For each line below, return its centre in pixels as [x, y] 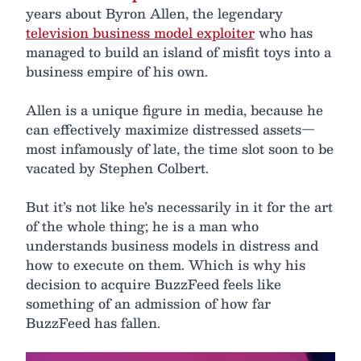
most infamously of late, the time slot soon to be [180, 149]
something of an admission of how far [148, 303]
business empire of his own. [117, 71]
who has [284, 33]
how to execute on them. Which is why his [166, 265]
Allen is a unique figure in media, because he [174, 110]
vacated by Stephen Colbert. [117, 168]
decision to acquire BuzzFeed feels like [154, 284]
